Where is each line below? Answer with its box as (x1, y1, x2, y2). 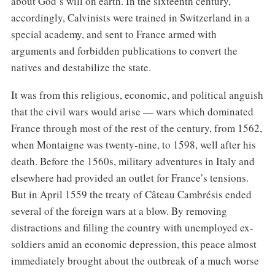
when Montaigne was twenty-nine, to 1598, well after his (10, 137, 256, 152)
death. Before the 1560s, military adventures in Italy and (10, 154, 255, 169)
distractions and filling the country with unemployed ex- (10, 220, 254, 235)
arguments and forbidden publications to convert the (10, 44, 238, 58)
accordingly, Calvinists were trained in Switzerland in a (10, 10, 250, 25)
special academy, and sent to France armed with (10, 27, 217, 42)
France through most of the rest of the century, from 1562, (10, 121, 262, 136)
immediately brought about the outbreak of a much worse (10, 254, 259, 268)
